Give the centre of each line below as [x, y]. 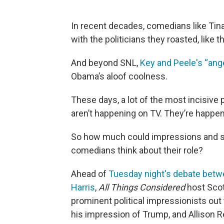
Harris [83, 187]
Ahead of [90, 173]
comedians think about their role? [137, 150]
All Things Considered [142, 187]
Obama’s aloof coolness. [119, 76]
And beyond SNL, [105, 62]
